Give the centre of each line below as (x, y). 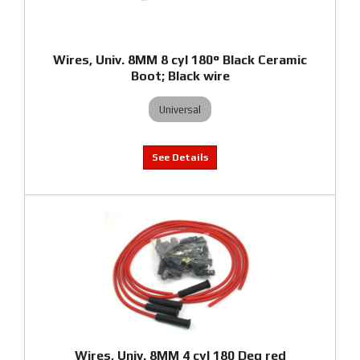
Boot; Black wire (180, 76)
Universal (180, 109)
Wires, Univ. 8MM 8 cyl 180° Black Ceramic (180, 60)
